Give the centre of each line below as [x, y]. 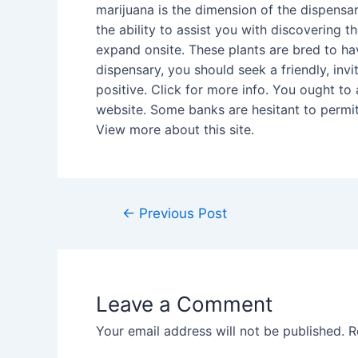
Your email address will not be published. [220, 331]
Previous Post [181, 213]
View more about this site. [175, 129]
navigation [131, 233]
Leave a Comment [184, 304]
